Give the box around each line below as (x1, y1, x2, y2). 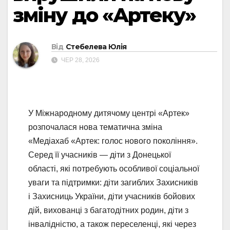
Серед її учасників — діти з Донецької (28, 150, 171, 160)
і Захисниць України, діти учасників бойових (28, 192, 195, 201)
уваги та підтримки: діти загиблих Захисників (28, 178, 198, 187)
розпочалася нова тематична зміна (28, 123, 162, 132)
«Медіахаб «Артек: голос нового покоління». (28, 137, 198, 146)
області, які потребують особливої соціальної (28, 164, 199, 174)
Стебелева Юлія (65, 42, 127, 52)
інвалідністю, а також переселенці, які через (28, 220, 196, 229)
